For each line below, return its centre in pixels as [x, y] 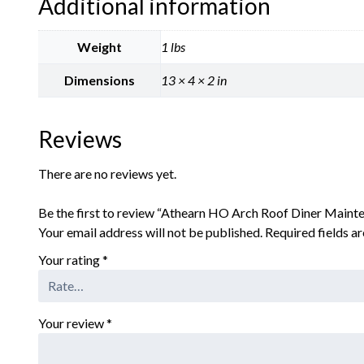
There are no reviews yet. [107, 173]
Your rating [70, 259]
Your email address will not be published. [150, 232]
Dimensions [99, 80]
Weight [99, 47]
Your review [72, 323]
